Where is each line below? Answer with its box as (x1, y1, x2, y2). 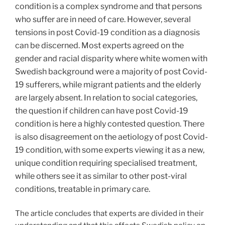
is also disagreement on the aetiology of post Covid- (15, 132, 208, 142)
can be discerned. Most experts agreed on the (15, 41, 184, 51)
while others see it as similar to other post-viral (15, 171, 187, 181)
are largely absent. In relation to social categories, (15, 93, 197, 103)
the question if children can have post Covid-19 (15, 106, 188, 116)
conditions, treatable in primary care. (15, 184, 150, 194)
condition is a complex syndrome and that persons (15, 2, 202, 12)
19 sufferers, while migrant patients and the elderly (15, 80, 201, 90)
